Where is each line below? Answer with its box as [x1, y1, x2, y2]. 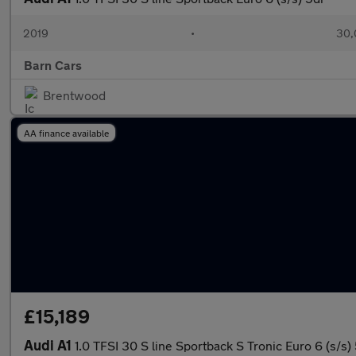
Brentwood [43, 87, 106, 103]
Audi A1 [24, 336, 75, 354]
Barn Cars [24, 57, 82, 72]
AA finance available [24, 127, 109, 138]
